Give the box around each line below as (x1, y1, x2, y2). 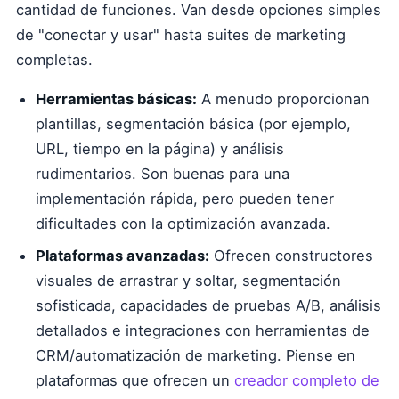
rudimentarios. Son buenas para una (36, 165, 289, 183)
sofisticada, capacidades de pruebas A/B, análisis (36, 297, 381, 314)
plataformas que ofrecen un (36, 371, 234, 389)
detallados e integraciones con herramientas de (36, 322, 370, 339)
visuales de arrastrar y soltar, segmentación (36, 272, 341, 289)
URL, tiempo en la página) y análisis (36, 140, 284, 158)
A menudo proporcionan (197, 90, 370, 108)
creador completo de (234, 371, 379, 389)
